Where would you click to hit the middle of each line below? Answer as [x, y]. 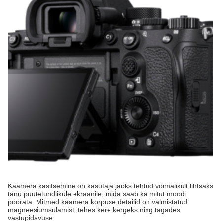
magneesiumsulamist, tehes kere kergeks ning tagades [94, 210]
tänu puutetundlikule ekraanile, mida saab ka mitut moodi [97, 194]
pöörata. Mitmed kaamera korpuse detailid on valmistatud [98, 202]
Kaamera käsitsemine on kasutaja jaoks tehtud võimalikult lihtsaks [110, 186]
